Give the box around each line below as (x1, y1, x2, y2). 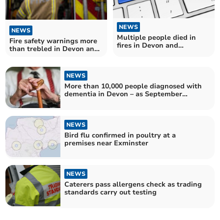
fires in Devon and (117, 40, 178, 50)
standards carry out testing (64, 188, 157, 197)
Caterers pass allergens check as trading (64, 180, 202, 190)
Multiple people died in (117, 32, 196, 42)
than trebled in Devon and (9, 44, 99, 54)
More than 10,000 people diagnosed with (64, 81, 202, 91)
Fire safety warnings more (9, 36, 98, 46)
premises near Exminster (64, 138, 149, 148)
